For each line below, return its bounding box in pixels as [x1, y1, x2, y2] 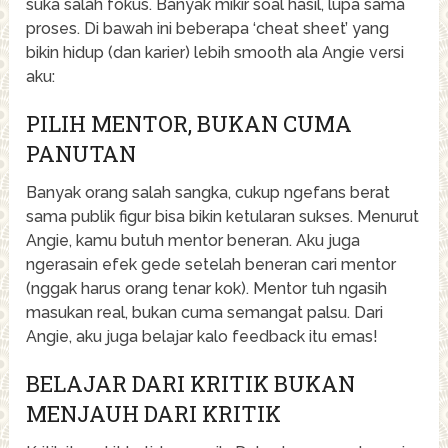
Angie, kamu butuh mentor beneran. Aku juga [26, 230, 361, 250]
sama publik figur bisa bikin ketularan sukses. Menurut [26, 206, 420, 226]
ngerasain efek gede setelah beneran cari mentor [26, 254, 397, 274]
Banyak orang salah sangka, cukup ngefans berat [26, 182, 391, 202]
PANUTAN [26, 138, 137, 168]
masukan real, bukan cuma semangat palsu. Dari [26, 302, 384, 322]
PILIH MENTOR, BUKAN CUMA [26, 108, 353, 138]
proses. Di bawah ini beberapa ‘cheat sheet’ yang [26, 18, 390, 38]
